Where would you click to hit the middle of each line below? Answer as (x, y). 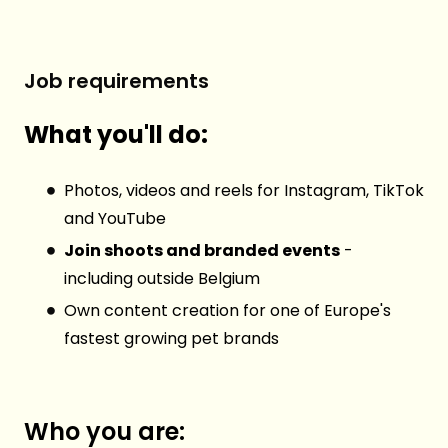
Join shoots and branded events (202, 251)
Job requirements (116, 81)
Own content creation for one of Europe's (227, 311)
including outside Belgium (162, 279)
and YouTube (115, 219)
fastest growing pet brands (171, 339)
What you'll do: (116, 135)
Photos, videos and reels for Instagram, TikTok (244, 191)
